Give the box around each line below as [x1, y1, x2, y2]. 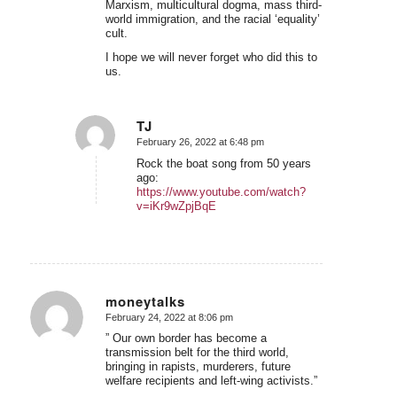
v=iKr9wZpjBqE [136, 198, 216, 213]
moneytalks [105, 291, 185, 311]
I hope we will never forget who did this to [105, 51, 317, 65]
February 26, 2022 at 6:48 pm [136, 136, 264, 147]
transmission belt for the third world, [105, 346, 289, 360]
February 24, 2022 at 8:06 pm [105, 311, 233, 323]
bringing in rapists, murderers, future [105, 360, 291, 374]
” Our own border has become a [105, 331, 267, 346]
